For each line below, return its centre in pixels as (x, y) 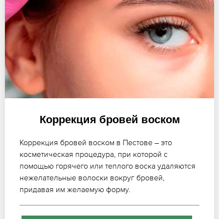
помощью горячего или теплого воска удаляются (108, 165)
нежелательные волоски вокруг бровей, (92, 177)
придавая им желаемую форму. (75, 189)
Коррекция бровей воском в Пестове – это (96, 142)
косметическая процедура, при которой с (94, 154)
